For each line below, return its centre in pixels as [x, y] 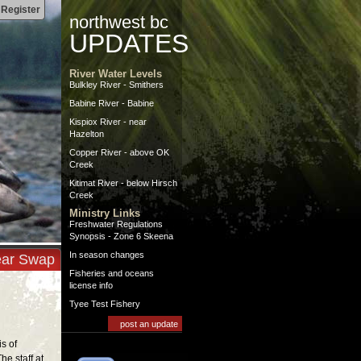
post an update [149, 324]
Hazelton [87, 134]
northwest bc [119, 22]
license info [91, 285]
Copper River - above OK [119, 152]
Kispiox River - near [108, 122]
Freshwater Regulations [116, 224]
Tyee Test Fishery [105, 304]
